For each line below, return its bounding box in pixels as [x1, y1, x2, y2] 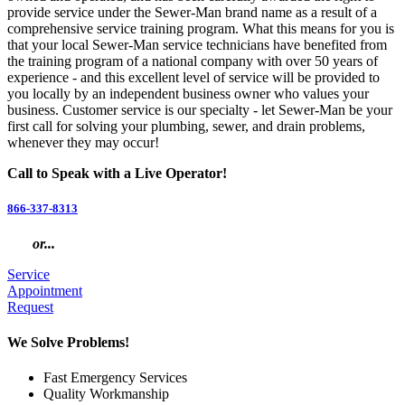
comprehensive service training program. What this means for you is [7, 20, 394, 36]
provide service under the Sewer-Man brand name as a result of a [7, 4, 377, 20]
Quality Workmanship [43, 386, 169, 402]
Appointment [7, 282, 82, 298]
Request [7, 298, 53, 315]
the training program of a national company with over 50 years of [7, 52, 378, 69]
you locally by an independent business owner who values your [7, 85, 369, 101]
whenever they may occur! [7, 134, 159, 150]
